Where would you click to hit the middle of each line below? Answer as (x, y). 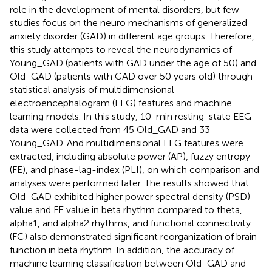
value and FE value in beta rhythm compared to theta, (126, 209)
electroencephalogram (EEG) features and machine (121, 103)
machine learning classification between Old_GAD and (128, 263)
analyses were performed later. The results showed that (129, 183)
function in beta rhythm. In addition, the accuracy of (122, 250)
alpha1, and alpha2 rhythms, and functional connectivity (130, 223)
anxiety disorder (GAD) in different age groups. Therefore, (132, 36)
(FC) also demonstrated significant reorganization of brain (133, 236)
